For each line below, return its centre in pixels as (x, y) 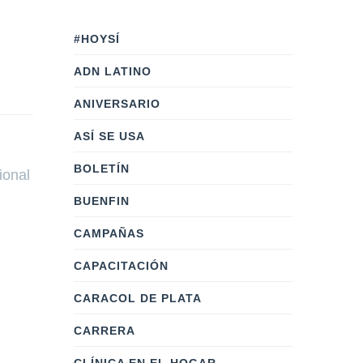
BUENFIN (102, 201)
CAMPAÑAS (109, 233)
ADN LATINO (113, 71)
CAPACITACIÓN (121, 266)
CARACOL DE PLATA (138, 298)
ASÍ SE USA (109, 136)
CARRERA (105, 331)
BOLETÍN (102, 169)
